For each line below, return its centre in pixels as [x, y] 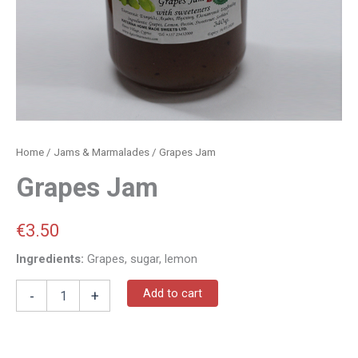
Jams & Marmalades [101, 153]
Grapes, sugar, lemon [141, 259]
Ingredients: [50, 259]
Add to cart [172, 294]
